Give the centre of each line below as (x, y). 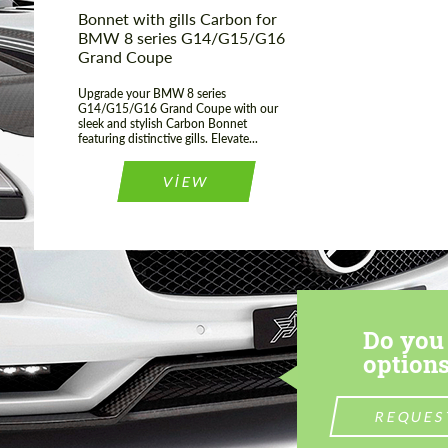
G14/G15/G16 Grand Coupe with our (178, 109)
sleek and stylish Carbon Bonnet (162, 124)
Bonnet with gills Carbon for (177, 19)
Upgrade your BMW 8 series (152, 94)
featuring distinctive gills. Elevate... (168, 139)
